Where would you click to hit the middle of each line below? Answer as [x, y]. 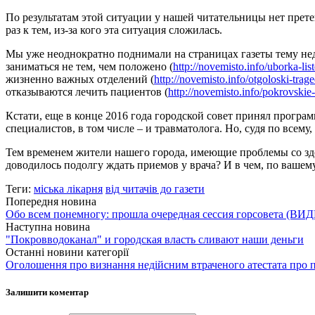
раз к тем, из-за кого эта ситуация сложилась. [114, 30]
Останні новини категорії [67, 252]
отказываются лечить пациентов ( [87, 91]
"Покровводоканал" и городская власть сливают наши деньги [155, 239]
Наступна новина [48, 226]
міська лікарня [68, 188]
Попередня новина [51, 201]
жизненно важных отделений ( [80, 79]
